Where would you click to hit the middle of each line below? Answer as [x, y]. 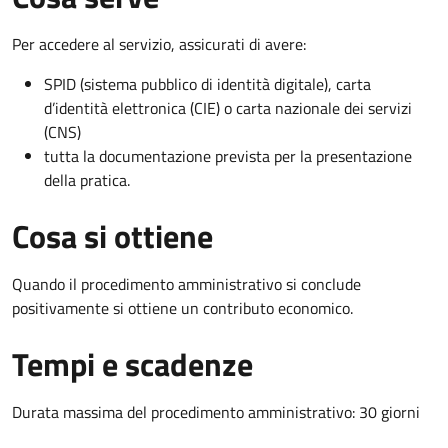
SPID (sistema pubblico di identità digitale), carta [207, 83]
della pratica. [87, 179]
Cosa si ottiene [112, 235]
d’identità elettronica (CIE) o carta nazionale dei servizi [228, 107]
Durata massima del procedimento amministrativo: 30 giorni [216, 411]
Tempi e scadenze [132, 363]
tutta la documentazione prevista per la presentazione [228, 155]
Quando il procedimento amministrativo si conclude [186, 283]
